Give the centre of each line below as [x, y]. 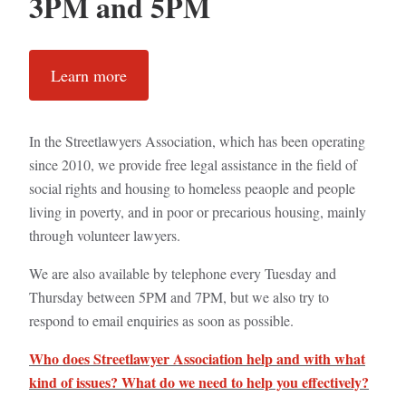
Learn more [89, 75]
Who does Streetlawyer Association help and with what [197, 358]
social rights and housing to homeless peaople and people [192, 188]
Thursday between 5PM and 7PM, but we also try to [179, 297]
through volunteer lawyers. [105, 235]
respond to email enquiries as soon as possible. [161, 320]
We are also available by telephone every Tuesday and [183, 273]
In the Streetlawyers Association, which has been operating [197, 141]
